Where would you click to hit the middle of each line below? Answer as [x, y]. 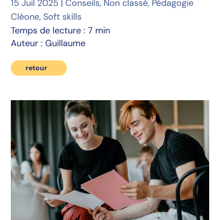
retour [37, 68]
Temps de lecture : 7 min [61, 31]
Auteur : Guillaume [48, 43]
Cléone [25, 17]
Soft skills [63, 17]
